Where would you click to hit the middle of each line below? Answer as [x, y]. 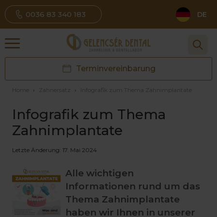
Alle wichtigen [100, 173]
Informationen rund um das [133, 186]
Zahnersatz [55, 90]
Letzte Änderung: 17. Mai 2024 [54, 150]
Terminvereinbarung [116, 69]
